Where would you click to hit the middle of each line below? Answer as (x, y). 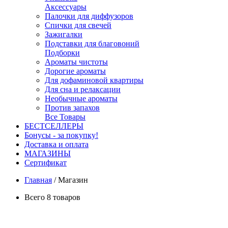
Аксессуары (66, 7)
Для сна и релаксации (83, 89)
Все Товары (65, 117)
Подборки (62, 53)
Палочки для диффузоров (89, 16)
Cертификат (46, 163)
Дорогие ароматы (75, 71)
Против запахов (72, 108)
